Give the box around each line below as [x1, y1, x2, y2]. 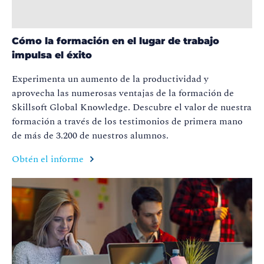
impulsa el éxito [12, 49, 92, 61]
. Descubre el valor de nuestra [128, 100, 252, 114]
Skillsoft [12, 100, 47, 114]
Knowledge [80, 100, 128, 114]
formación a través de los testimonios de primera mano [12, 114, 243, 128]
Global [47, 100, 80, 114]
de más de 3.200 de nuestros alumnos [12, 128, 166, 143]
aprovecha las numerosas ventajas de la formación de [12, 85, 234, 100]
